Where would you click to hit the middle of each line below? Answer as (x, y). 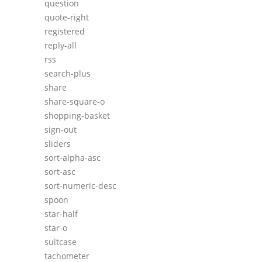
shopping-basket (77, 116)
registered (65, 32)
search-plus (68, 74)
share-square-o (75, 102)
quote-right (67, 18)
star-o (56, 228)
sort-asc (60, 172)
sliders (58, 144)
